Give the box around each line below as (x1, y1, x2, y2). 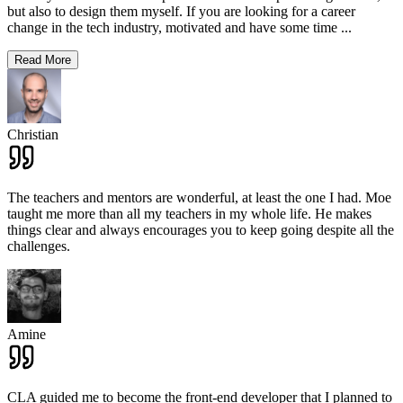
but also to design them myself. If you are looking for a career (7, 4, 355, 20)
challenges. (7, 238, 70, 255)
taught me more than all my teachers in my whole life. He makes (7, 206, 372, 222)
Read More (14, 53, 71, 67)
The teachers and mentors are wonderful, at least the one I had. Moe (7, 190, 391, 206)
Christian (7, 127, 58, 143)
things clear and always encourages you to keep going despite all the (7, 222, 394, 238)
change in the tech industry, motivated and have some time (7, 20, 337, 36)
